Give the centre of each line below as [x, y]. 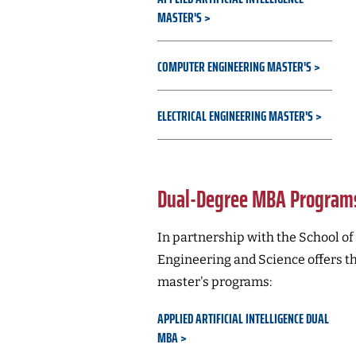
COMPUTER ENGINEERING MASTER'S [234, 67]
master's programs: [214, 282]
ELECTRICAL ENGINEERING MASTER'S [235, 116]
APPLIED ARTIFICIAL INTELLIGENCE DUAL [243, 319]
